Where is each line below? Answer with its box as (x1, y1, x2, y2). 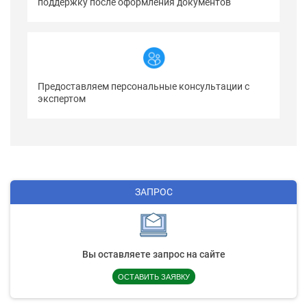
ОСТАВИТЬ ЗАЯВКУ (117, 271, 190, 282)
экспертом (38, 93, 86, 105)
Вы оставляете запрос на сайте (82, 249, 225, 260)
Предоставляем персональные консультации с (38, 81, 249, 93)
